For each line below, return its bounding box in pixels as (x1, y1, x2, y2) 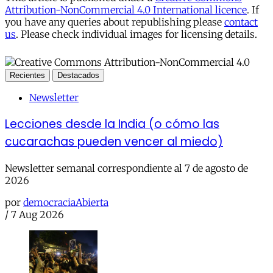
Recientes (10, 71, 45, 80)
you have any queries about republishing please (5, 16, 224, 29)
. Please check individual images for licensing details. (16, 28, 257, 41)
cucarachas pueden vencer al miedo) (5, 133, 223, 151)
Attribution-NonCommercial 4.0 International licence (5, 4, 247, 16)
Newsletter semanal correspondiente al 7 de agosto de (5, 161, 248, 174)
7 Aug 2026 (11, 208, 64, 221)
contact (224, 16, 258, 29)
